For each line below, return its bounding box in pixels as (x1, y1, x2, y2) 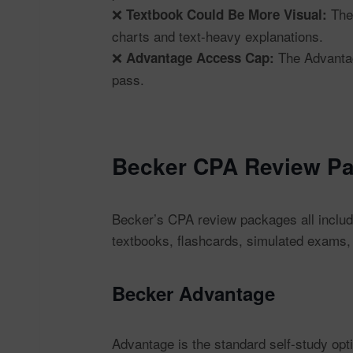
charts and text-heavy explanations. (112, 26, 323, 46)
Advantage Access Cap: (126, 48, 274, 67)
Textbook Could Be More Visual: (126, 5, 327, 24)
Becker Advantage (112, 280, 275, 307)
